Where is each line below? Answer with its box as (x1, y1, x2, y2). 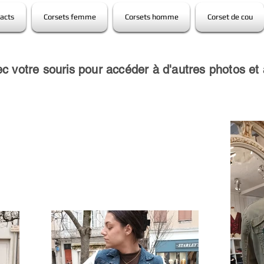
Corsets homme (124, 12, 179, 21)
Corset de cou (207, 12, 253, 21)
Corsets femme (43, 12, 96, 21)
